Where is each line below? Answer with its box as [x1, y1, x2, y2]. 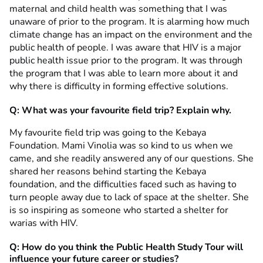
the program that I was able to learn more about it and [9, 66, 238, 80]
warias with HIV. [9, 216, 78, 230]
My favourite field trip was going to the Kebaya [9, 126, 206, 139]
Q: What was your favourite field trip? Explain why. [9, 103, 231, 117]
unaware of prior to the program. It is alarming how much [9, 15, 249, 28]
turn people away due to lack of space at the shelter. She [9, 190, 249, 204]
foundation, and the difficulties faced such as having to [9, 177, 237, 191]
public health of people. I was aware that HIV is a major [9, 41, 241, 54]
